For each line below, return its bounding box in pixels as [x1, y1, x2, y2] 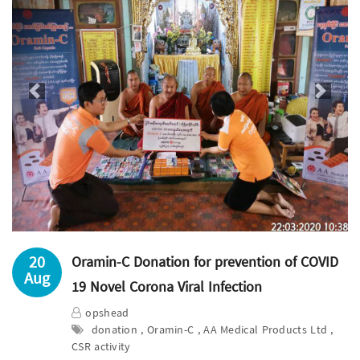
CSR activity [72, 338, 131, 357]
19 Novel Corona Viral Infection [72, 276, 262, 300]
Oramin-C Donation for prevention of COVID [72, 251, 338, 275]
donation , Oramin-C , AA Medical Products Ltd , [88, 321, 333, 340]
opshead [85, 305, 129, 323]
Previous [35, 88, 78, 108]
